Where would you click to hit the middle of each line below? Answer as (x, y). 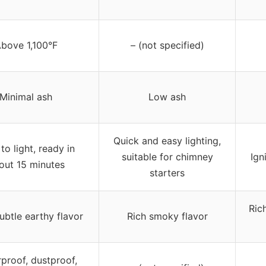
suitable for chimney (167, 156)
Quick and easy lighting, (167, 140)
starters (167, 172)
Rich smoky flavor (167, 216)
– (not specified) (167, 45)
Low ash (167, 96)
